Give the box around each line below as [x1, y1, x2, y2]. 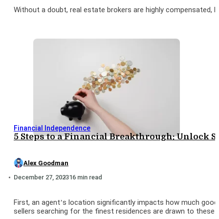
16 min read [69, 174, 102, 181]
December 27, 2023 [14, 174, 69, 181]
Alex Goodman [23, 159, 68, 167]
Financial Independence [14, 124, 90, 132]
